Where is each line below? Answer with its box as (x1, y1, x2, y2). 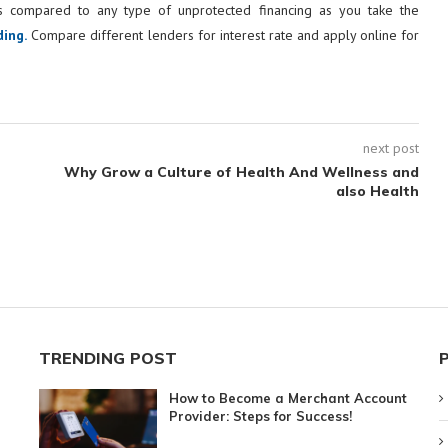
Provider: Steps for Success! (169, 407, 353, 424)
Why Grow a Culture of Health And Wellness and (63, 162, 419, 181)
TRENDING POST (38, 347, 177, 368)
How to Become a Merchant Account (169, 389, 408, 406)
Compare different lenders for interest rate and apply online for (27, 25, 419, 44)
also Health (335, 181, 419, 200)
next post (362, 138, 419, 157)
